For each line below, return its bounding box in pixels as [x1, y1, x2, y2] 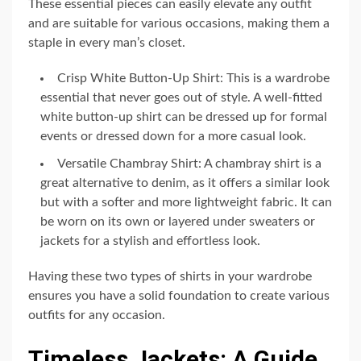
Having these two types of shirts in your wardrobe [28, 269, 312, 283]
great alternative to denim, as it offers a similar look [40, 176, 330, 189]
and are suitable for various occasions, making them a [28, 16, 330, 30]
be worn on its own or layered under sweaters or [40, 214, 315, 228]
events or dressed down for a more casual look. [40, 129, 306, 143]
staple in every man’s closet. [28, 35, 185, 49]
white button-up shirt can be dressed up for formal [40, 110, 327, 123]
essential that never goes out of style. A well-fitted [40, 90, 322, 104]
